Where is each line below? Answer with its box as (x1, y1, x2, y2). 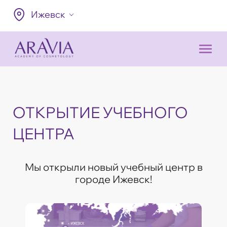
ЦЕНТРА (13, 124, 74, 143)
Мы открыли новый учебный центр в (24, 160, 203, 173)
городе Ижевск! (75, 172, 152, 185)
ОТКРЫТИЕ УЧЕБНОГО (13, 102, 188, 122)
